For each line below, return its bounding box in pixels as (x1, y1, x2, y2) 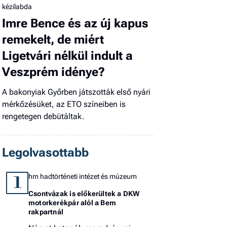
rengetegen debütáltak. (2, 111, 85, 121)
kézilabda (2, 2, 32, 11)
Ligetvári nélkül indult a (2, 48, 133, 63)
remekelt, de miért (2, 32, 104, 47)
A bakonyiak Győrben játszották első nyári (2, 87, 150, 97)
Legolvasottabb (2, 145, 89, 160)
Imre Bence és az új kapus (2, 16, 148, 30)
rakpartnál (28, 207, 64, 216)
